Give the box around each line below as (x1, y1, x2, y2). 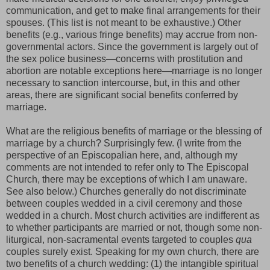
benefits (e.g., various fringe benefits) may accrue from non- (6, 30, 257, 40)
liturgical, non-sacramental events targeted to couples (6, 234, 236, 245)
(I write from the (177, 138, 242, 149)
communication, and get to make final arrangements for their (6, 5, 260, 16)
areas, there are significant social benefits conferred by (6, 90, 238, 101)
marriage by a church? (6, 138, 104, 149)
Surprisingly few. (104, 138, 177, 149)
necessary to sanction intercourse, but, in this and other (6, 78, 240, 89)
